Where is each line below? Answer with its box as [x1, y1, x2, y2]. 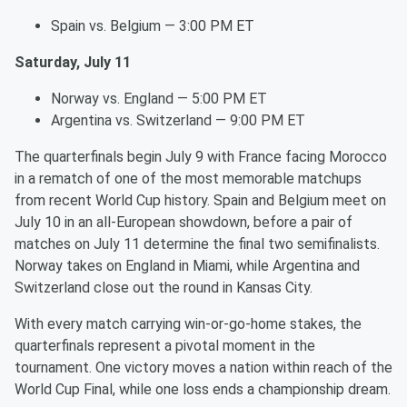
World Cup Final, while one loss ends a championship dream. [15, 381, 391, 399]
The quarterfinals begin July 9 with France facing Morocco [15, 148, 387, 166]
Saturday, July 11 [15, 54, 131, 72]
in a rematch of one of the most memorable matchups [15, 170, 362, 188]
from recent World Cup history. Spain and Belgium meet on [15, 192, 386, 210]
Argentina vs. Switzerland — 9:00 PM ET [51, 112, 305, 130]
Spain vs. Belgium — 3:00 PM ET [51, 17, 254, 35]
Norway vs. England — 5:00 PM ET [51, 90, 267, 108]
